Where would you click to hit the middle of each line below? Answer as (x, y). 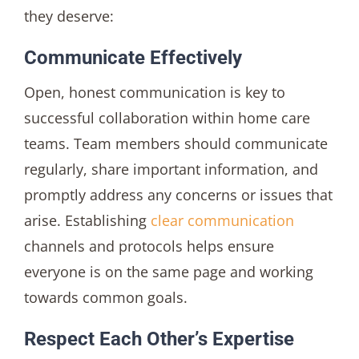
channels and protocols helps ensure (149, 246)
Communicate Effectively (133, 57)
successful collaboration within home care (167, 118)
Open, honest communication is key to (154, 93)
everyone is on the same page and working (168, 272)
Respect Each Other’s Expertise (159, 339)
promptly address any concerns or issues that (178, 195)
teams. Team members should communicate (175, 144)
